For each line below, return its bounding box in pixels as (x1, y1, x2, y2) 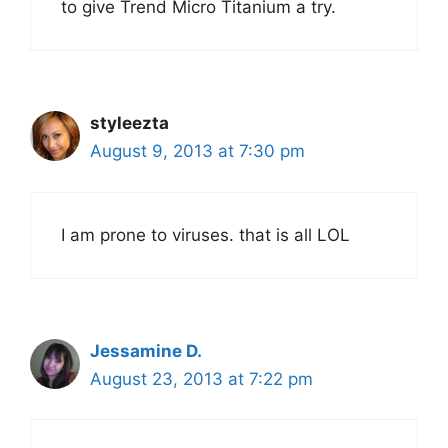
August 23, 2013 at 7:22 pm (90, 368, 313, 389)
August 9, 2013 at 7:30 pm (90, 141, 305, 162)
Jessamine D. (90, 340, 202, 361)
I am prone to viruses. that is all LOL (61, 224, 350, 245)
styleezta (90, 113, 169, 134)
